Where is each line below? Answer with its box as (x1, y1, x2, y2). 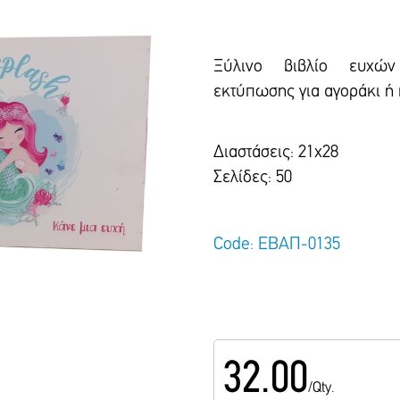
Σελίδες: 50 (213, 169, 292, 187)
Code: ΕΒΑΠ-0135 (213, 236, 340, 254)
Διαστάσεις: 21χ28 (213, 144, 338, 162)
